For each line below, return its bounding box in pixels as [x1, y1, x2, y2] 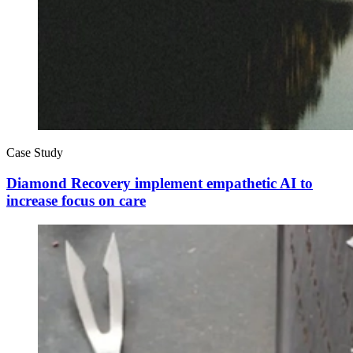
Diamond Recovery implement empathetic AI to [6, 174, 313, 191]
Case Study [6, 146, 63, 160]
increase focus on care [6, 191, 146, 209]
